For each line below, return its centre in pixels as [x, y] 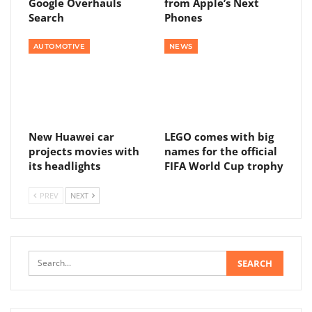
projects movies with [84, 151]
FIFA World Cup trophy [224, 166]
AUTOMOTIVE [59, 47]
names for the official [221, 151]
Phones [183, 18]
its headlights [64, 166]
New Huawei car [71, 137]
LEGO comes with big [219, 137]
